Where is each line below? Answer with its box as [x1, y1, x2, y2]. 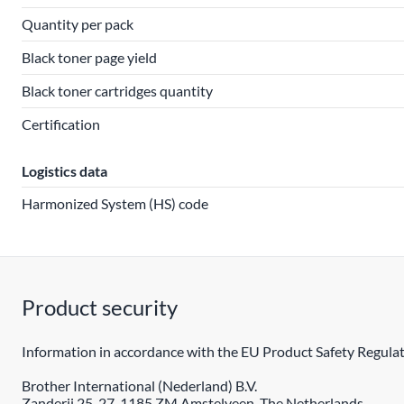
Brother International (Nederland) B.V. [22, 377, 257, 394]
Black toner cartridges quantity [22, 82, 213, 99]
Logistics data [22, 162, 107, 179]
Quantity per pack [22, 15, 133, 32]
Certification [22, 115, 100, 133]
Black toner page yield [22, 49, 157, 66]
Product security [22, 294, 178, 320]
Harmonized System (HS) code [22, 195, 208, 212]
